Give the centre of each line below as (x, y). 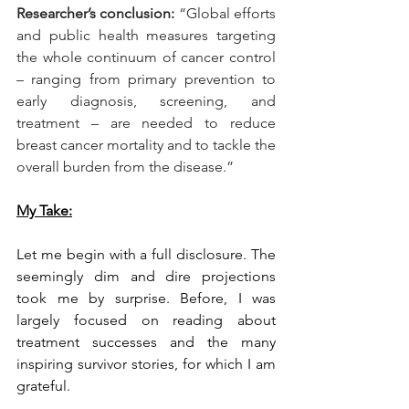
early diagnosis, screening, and (146, 101)
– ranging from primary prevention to (146, 79)
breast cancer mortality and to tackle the (146, 145)
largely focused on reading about (146, 320)
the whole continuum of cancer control (146, 58)
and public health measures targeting (146, 36)
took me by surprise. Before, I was (146, 299)
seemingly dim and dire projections (146, 277)
